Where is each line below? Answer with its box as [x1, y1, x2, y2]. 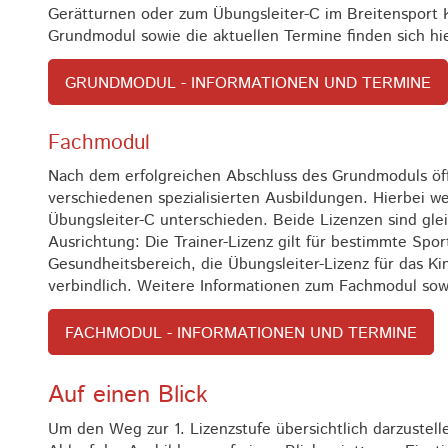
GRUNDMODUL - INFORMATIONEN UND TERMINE [65, 72, 431, 96]
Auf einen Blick [48, 378, 208, 413]
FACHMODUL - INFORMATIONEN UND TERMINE [65, 322, 417, 346]
